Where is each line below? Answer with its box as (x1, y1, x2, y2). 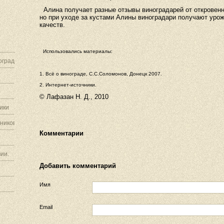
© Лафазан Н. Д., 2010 (39, 93, 108, 100)
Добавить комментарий (39, 162, 116, 169)
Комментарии (39, 129, 83, 137)
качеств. (39, 21, 65, 28)
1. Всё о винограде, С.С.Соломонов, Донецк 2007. (39, 71, 162, 76)
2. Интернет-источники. (39, 82, 96, 87)
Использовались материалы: (43, 48, 112, 54)
